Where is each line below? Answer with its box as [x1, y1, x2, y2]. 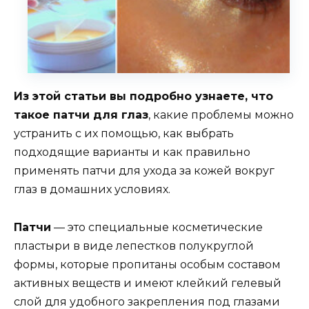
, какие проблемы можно [148, 108, 294, 122]
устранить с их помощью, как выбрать [14, 127, 234, 141]
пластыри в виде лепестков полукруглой [14, 239, 254, 252]
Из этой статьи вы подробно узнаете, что [14, 90, 273, 103]
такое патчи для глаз [14, 108, 148, 122]
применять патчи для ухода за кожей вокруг [14, 164, 275, 178]
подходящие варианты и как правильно [14, 146, 250, 159]
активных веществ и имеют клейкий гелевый [14, 276, 281, 290]
